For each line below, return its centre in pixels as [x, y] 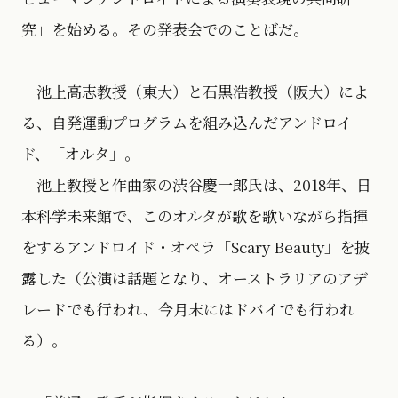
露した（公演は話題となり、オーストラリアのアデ [195, 278]
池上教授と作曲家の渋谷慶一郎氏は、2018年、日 [196, 185]
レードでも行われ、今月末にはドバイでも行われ [188, 309]
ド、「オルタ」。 [80, 154]
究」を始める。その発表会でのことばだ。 [165, 29]
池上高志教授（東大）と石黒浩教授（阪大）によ [195, 92]
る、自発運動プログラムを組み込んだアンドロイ [187, 123]
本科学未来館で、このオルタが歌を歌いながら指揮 [195, 216]
